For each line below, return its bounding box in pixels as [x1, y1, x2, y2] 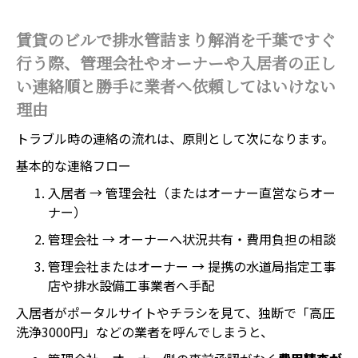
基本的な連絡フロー [16, 156, 131, 175]
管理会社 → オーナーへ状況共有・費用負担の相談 [48, 229, 336, 249]
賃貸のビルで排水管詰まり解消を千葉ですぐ [16, 32, 336, 50]
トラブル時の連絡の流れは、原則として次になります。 [16, 129, 334, 148]
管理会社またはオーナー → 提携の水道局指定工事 [48, 257, 336, 276]
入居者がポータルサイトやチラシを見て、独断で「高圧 [16, 303, 335, 322]
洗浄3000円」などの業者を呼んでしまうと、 [16, 322, 273, 341]
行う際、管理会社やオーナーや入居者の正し [16, 55, 336, 73]
